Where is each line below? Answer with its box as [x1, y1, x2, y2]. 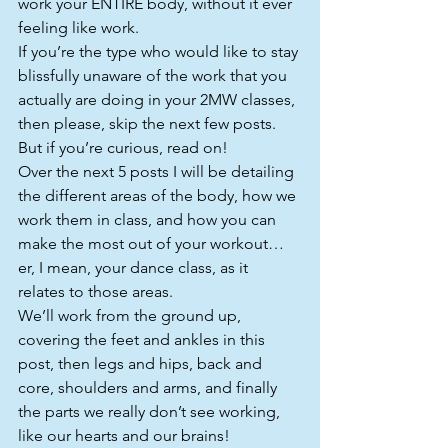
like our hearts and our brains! [18, 426, 230, 445]
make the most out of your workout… [18, 234, 284, 253]
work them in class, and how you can [18, 210, 280, 229]
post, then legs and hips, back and [18, 354, 266, 373]
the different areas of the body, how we [18, 186, 300, 205]
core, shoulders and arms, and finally [18, 378, 281, 397]
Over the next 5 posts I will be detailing [18, 162, 298, 181]
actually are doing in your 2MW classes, [18, 90, 299, 109]
